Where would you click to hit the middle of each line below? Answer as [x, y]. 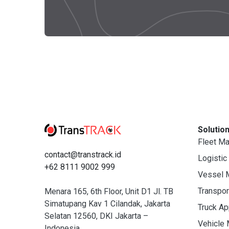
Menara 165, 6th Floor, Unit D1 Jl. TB [109, 192]
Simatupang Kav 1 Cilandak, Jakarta [107, 204]
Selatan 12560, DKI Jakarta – [96, 216]
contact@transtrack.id [83, 155]
